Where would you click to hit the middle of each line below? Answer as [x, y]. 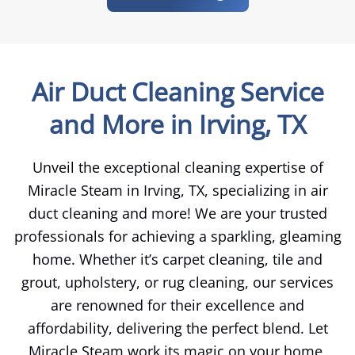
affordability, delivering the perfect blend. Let [177, 328]
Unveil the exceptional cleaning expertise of [177, 168]
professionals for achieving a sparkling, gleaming [177, 237]
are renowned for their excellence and [177, 305]
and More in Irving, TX [177, 124]
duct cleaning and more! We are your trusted [177, 214]
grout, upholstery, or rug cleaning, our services [177, 282]
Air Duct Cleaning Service [177, 92]
